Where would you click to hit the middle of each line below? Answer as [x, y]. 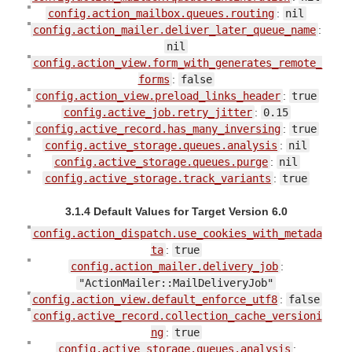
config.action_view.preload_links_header [158, 95]
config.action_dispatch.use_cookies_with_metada [177, 233]
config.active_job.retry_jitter [158, 112]
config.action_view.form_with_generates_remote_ [177, 62]
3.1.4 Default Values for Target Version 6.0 [176, 211]
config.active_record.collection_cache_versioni [177, 315]
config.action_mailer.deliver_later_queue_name [174, 29]
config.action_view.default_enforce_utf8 [155, 299]
